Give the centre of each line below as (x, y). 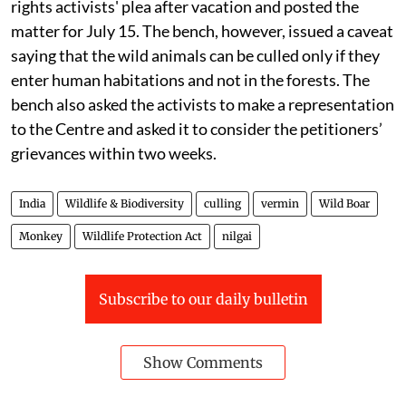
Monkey (41, 236)
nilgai (237, 236)
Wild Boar (344, 203)
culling (222, 203)
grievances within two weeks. (115, 153)
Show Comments (203, 362)
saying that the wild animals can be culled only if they (195, 55)
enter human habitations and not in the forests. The (190, 79)
